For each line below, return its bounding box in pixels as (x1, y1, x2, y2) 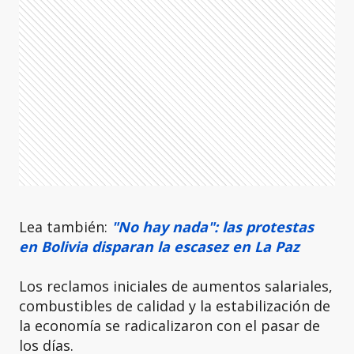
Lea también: (19, 217, 111, 236)
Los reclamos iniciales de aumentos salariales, (19, 277, 333, 296)
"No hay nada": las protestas (111, 217, 314, 236)
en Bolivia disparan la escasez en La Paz (19, 237, 299, 256)
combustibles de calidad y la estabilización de (19, 296, 330, 315)
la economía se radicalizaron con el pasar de (19, 316, 320, 335)
